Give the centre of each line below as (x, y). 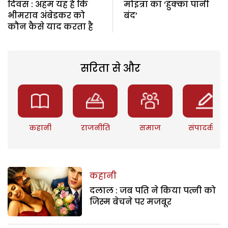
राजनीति (95, 127)
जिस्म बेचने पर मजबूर (131, 202)
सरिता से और (110, 68)
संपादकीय (205, 127)
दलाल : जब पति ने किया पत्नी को (153, 190)
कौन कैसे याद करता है (50, 26)
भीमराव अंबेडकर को (46, 15)
